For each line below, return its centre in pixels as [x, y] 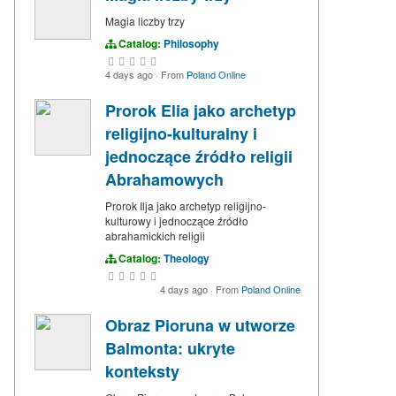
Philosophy [191, 44]
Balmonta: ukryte [170, 349]
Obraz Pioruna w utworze [200, 326]
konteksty [142, 372]
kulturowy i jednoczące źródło [177, 221]
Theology [187, 259]
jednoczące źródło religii [199, 157]
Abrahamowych [164, 180]
